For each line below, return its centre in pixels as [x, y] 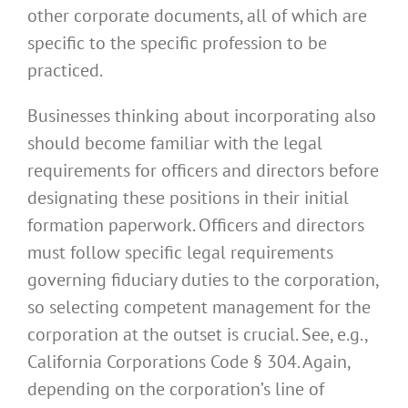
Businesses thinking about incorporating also [202, 116]
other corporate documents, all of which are [197, 16]
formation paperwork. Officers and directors [196, 225]
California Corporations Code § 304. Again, [189, 362]
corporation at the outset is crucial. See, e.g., [197, 335]
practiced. [65, 71]
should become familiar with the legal [175, 143]
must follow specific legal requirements [180, 253]
